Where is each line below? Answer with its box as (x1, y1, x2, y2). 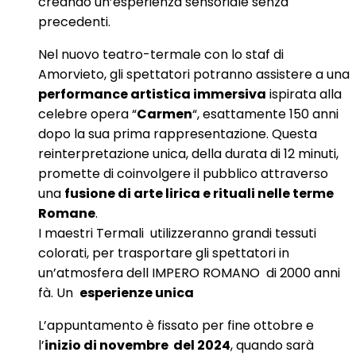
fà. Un (38, 283, 79, 302)
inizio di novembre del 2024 (44, 335, 230, 354)
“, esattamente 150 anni (192, 104, 339, 123)
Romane (38, 203, 95, 222)
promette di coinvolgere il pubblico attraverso (38, 164, 328, 183)
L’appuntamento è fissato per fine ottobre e (38, 315, 314, 335)
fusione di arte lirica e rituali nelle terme (64, 184, 334, 203)
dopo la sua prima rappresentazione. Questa (38, 124, 317, 143)
